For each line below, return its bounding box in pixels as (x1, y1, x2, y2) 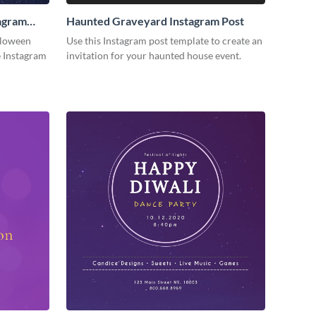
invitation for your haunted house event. (66, 49, 241, 62)
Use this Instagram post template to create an (66, 35, 262, 47)
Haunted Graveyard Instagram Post (66, 14, 244, 28)
